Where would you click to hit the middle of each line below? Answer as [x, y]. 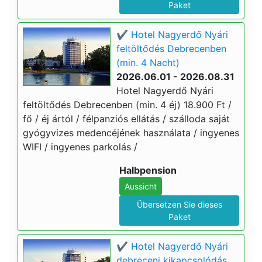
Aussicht [141, 186]
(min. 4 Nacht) [148, 63]
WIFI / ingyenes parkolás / [80, 147]
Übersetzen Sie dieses [179, 204]
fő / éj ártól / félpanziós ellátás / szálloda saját [126, 119]
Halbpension [148, 170]
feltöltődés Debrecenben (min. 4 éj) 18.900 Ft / [127, 105]
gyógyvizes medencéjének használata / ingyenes [131, 133]
